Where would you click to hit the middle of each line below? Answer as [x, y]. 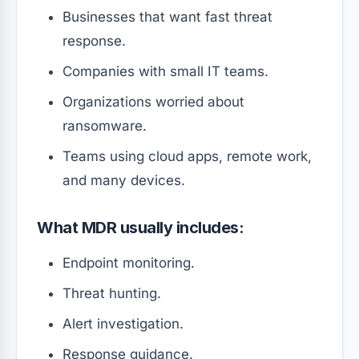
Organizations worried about [153, 102]
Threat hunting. [112, 294]
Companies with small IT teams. [165, 72]
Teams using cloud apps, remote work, [187, 157]
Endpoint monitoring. [129, 263]
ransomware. [105, 126]
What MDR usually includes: [141, 228]
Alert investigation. [123, 324]
